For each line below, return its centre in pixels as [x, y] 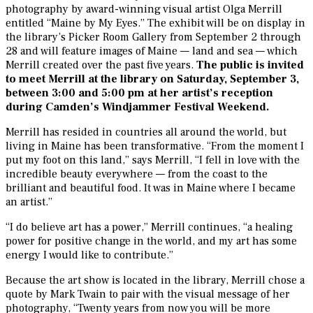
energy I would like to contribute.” [89, 255]
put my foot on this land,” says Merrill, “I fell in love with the [153, 160]
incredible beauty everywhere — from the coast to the [137, 174]
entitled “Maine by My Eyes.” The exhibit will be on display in [155, 23]
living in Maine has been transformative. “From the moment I [155, 146]
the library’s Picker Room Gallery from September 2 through [153, 37]
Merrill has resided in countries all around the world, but [146, 132]
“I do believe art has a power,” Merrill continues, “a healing [149, 227]
